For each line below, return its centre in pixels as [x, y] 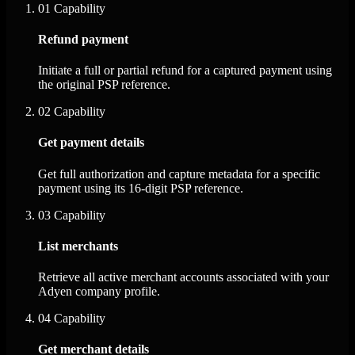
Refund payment [83, 39]
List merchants [78, 246]
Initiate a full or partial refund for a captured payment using [185, 71]
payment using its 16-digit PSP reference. [141, 188]
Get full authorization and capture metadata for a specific [179, 174]
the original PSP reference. [104, 85]
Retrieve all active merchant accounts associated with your [183, 277]
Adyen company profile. [99, 292]
